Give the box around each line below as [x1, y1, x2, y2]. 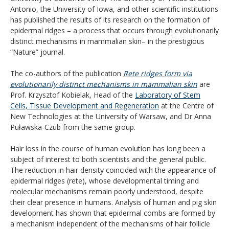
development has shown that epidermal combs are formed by [10, 208, 215, 218]
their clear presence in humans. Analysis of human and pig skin [10, 197, 217, 207]
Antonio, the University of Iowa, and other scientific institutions [10, 4, 218, 14]
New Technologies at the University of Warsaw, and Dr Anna [10, 111, 211, 121]
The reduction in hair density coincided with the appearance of [10, 165, 216, 175]
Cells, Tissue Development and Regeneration [10, 100, 159, 110]
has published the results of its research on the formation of [10, 14, 210, 25]
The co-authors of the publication [10, 68, 123, 78]
